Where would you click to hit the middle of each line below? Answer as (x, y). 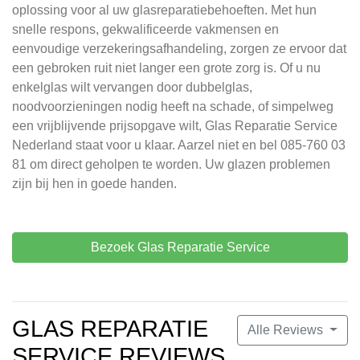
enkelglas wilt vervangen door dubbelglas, (132, 88)
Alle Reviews (287, 330)
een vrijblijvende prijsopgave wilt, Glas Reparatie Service (175, 126)
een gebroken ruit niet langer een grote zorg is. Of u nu (166, 68)
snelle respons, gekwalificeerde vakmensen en (145, 30)
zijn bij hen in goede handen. (94, 184)
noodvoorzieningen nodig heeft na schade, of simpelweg (173, 107)
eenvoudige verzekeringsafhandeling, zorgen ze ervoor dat (179, 49)
